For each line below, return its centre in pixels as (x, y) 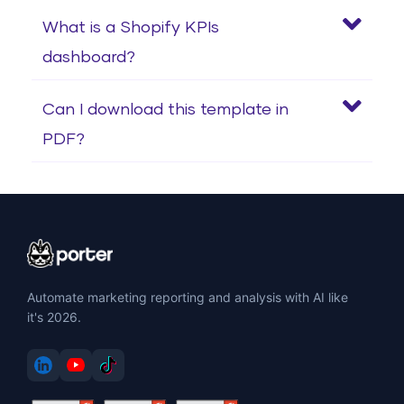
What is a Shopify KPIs (131, 28)
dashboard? (89, 57)
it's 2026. (54, 317)
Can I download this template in (165, 110)
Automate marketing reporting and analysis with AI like (188, 297)
